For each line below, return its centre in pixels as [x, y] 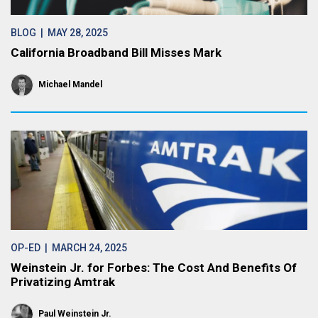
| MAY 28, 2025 [72, 33]
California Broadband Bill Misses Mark [116, 53]
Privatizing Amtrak [63, 282]
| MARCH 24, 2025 [84, 248]
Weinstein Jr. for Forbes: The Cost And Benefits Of [154, 268]
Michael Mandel [70, 84]
